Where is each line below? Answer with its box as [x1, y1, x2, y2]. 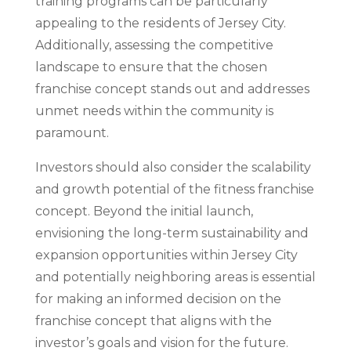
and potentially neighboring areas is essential [34, 270, 316, 284]
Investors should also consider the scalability [34, 160, 311, 175]
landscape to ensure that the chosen [34, 60, 267, 74]
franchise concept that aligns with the [34, 313, 272, 328]
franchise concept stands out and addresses [34, 81, 309, 96]
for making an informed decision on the [34, 291, 281, 306]
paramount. [34, 125, 109, 140]
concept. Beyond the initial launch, [34, 204, 253, 219]
